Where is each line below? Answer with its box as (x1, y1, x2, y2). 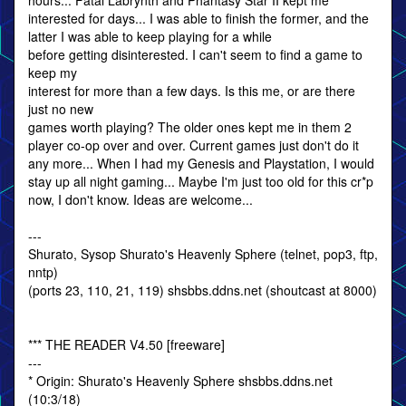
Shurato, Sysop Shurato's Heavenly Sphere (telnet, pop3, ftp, (28, 245, 378, 263)
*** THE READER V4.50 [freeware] (28, 335, 225, 353)
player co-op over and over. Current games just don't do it (28, 136, 359, 154)
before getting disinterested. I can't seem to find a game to (28, 45, 362, 63)
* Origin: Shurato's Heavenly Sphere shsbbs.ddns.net (28, 372, 333, 390)
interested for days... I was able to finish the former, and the (28, 9, 369, 27)
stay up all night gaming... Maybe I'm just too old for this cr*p (28, 172, 373, 190)
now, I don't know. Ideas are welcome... (28, 190, 253, 208)
